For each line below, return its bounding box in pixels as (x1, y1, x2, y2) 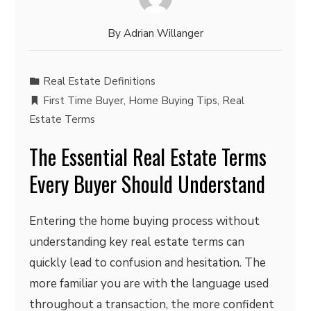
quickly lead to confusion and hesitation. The (29, 255, 267, 271)
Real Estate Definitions (43, 74, 156, 88)
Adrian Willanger (124, 26, 203, 40)
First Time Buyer (43, 94, 124, 108)
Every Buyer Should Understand (29, 168, 266, 199)
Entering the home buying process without (29, 213, 260, 229)
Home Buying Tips (128, 94, 218, 108)
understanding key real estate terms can (29, 234, 245, 250)
